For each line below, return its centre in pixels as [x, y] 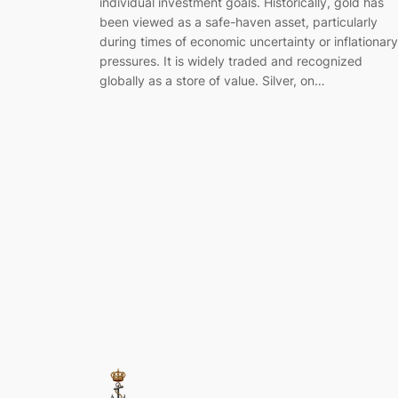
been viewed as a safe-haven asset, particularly [239, 22]
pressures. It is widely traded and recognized [231, 61]
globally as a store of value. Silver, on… [212, 81]
